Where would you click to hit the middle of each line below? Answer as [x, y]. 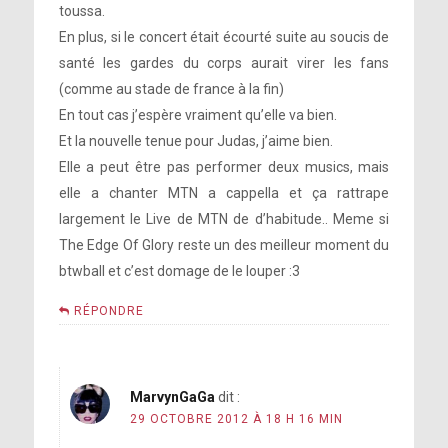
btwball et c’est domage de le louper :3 [179, 271]
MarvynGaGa [172, 397]
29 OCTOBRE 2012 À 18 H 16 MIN [236, 419]
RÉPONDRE [108, 311]
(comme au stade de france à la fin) [171, 89]
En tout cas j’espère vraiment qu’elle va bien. [197, 115]
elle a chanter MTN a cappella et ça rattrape [224, 193]
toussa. [81, 11]
